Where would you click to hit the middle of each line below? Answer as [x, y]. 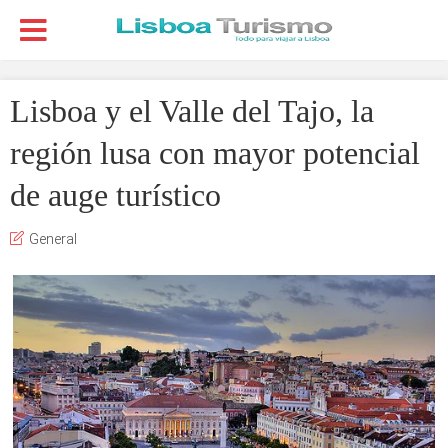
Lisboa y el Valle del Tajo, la [192, 111]
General [53, 239]
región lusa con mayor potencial [215, 153]
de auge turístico [115, 195]
